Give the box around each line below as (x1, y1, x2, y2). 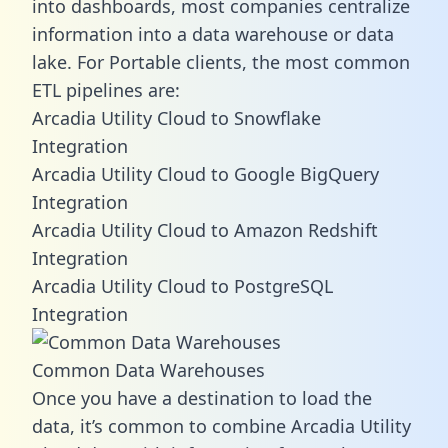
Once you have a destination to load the (32, 385, 372, 410)
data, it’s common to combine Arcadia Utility (32, 413, 411, 438)
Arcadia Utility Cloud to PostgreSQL (32, 273, 333, 298)
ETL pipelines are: (32, 77, 180, 102)
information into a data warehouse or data (32, 21, 394, 46)
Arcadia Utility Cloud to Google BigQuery (32, 161, 379, 186)
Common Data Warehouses (32, 357, 265, 382)
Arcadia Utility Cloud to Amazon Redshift (32, 217, 378, 242)
